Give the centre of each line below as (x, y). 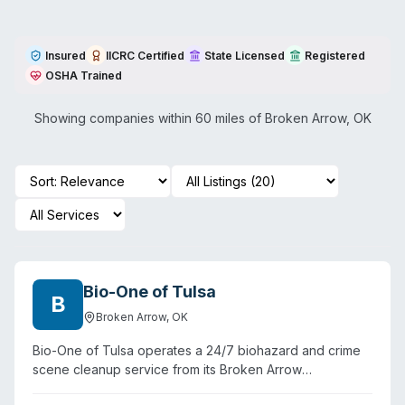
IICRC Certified (145, 55)
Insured (66, 55)
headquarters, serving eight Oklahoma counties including (202, 388)
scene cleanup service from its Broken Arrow (167, 369)
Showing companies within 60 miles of (149, 118)
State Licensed (245, 55)
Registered (335, 55)
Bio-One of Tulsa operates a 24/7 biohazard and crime (197, 350)
